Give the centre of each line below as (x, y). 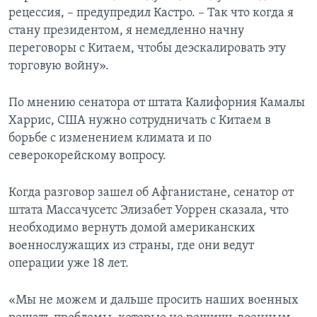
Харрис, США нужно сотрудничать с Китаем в (140, 120)
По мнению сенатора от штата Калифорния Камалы (157, 103)
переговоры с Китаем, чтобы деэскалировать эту (147, 48)
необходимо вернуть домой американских (132, 228)
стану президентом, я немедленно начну (126, 30)
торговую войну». (59, 66)
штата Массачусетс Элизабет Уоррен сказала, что (149, 210)
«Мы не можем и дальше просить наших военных (154, 300)
